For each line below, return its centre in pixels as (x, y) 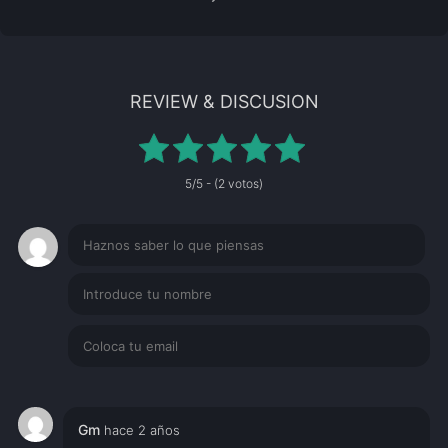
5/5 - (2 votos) (224, 183)
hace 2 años (142, 429)
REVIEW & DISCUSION (224, 101)
